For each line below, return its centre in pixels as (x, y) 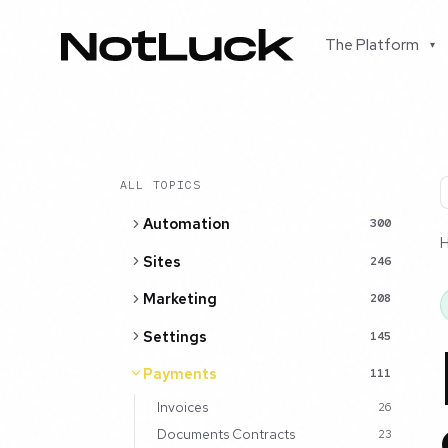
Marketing (179, 299)
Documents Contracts (225, 433)
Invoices (182, 406)
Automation (186, 224)
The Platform (372, 45)
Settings (174, 336)
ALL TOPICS (161, 185)
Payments (179, 373)
